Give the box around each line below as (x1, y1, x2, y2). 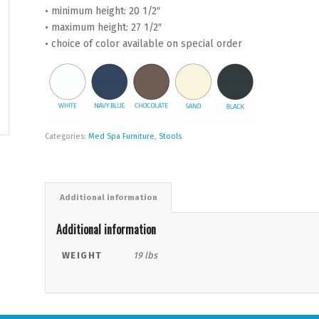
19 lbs (132, 249, 157, 261)
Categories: (44, 131, 88, 141)
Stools (158, 131, 182, 141)
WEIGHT (61, 249, 103, 261)
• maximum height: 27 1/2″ (44, 21, 162, 33)
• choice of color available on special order (44, 37, 242, 50)
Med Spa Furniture (88, 131, 155, 141)
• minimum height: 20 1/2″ (44, 4, 160, 17)
